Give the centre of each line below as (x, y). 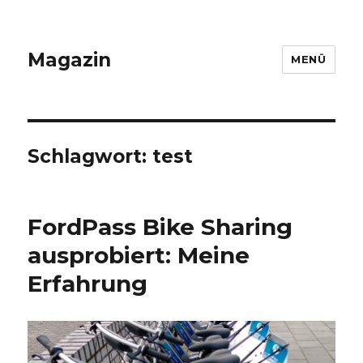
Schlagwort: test (111, 156)
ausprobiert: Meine (139, 255)
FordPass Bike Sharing (160, 227)
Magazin (70, 60)
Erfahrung (88, 284)
